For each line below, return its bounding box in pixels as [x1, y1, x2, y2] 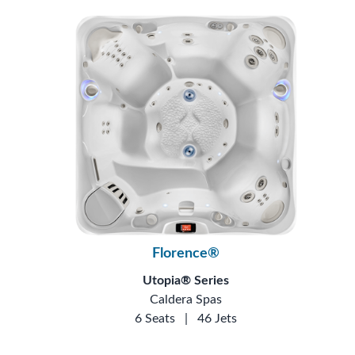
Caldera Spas [150, 292, 223, 306]
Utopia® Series [143, 273, 230, 287]
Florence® [152, 246, 220, 261]
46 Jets [197, 311, 238, 325]
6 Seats [135, 311, 176, 325]
